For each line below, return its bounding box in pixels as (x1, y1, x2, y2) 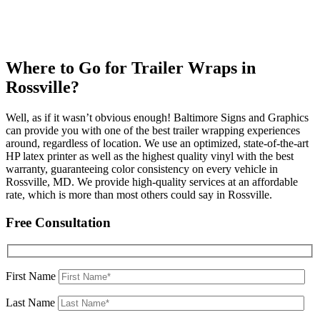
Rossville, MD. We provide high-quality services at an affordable (6, 176, 298, 189)
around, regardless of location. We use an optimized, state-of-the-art (6, 137, 309, 150)
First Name (6, 270, 59, 283)
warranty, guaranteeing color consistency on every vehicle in (6, 163, 278, 176)
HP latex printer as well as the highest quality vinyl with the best (6, 150, 294, 163)
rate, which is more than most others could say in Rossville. (6, 189, 272, 201)
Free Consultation (6, 215, 111, 231)
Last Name (6, 296, 58, 309)
